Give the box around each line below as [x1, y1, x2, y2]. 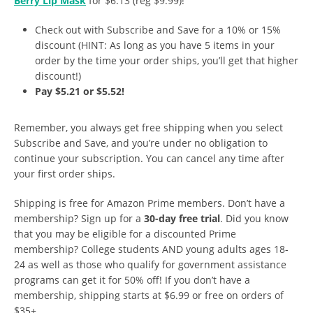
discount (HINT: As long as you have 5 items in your [35, 38, 275, 52]
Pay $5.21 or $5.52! [35, 85, 124, 99]
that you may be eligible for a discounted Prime [14, 227, 236, 241]
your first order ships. [14, 167, 115, 181]
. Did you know [220, 212, 289, 226]
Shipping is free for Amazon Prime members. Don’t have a [14, 196, 285, 210]
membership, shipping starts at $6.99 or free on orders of [14, 289, 284, 303]
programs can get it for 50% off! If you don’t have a [14, 273, 250, 287]
